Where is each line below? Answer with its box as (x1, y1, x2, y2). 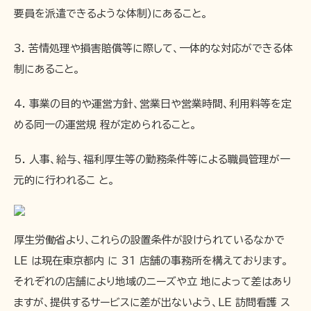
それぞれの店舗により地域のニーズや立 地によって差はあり (14, 276, 292, 287)
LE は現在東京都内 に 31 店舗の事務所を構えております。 (14, 255, 288, 266)
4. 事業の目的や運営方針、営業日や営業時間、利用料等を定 (14, 99, 292, 109)
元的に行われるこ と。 (14, 175, 115, 185)
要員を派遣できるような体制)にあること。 (14, 8, 208, 19)
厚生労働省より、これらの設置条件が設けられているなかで (14, 235, 285, 245)
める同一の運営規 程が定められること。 (14, 119, 196, 130)
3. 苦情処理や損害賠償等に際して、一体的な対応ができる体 (14, 43, 293, 53)
